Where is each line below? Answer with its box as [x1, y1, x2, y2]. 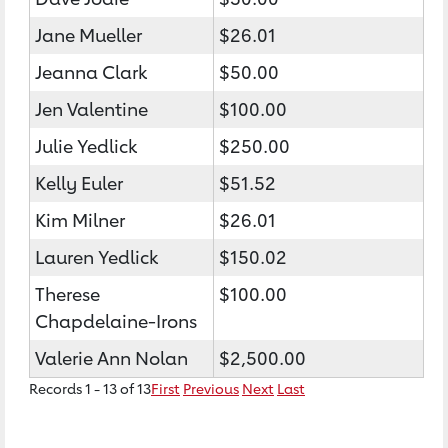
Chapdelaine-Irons [35, 310, 197, 332]
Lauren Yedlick [35, 246, 158, 268]
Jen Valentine [35, 98, 148, 120]
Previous [183, 380, 239, 397]
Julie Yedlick [35, 135, 137, 157]
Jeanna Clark [35, 61, 147, 83]
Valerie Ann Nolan [35, 347, 188, 369]
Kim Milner [35, 209, 125, 231]
